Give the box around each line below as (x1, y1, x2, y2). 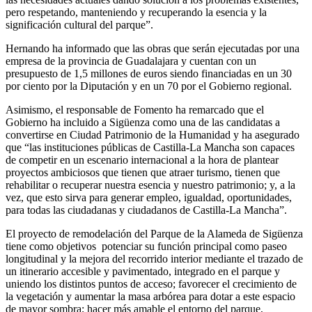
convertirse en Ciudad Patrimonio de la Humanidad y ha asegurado (6, 128, 299, 141)
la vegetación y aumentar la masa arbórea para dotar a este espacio (6, 290, 295, 302)
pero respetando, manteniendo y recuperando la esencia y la (6, 6, 267, 18)
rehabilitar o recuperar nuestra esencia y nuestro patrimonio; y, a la (6, 178, 295, 191)
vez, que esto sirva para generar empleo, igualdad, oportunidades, (6, 191, 292, 203)
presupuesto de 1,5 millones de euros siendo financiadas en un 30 (6, 67, 292, 79)
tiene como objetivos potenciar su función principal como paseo (6, 240, 287, 252)
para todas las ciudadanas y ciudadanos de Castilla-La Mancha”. (6, 203, 287, 216)
